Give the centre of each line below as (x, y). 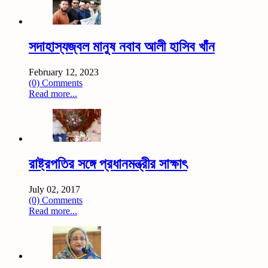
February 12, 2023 (64, 72)
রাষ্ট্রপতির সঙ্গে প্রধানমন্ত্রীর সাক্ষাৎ (108, 164)
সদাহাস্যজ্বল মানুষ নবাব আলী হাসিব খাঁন (122, 47)
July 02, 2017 (54, 189)
